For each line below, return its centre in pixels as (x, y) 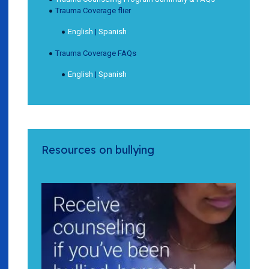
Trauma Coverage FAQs (95, 53)
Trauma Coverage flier (93, 10)
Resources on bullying (98, 150)
